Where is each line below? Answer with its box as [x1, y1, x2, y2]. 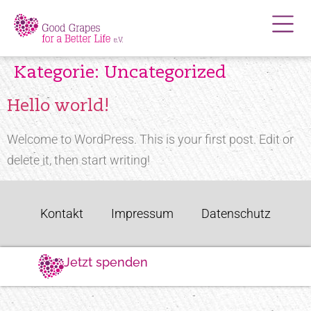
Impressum [111, 206, 174, 221]
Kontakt [40, 206, 83, 221]
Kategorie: [14, 65, 104, 83]
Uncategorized [104, 65, 226, 83]
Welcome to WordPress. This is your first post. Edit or [7, 132, 294, 147]
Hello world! [7, 98, 109, 116]
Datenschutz [201, 206, 271, 221]
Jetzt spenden [63, 255, 148, 270]
